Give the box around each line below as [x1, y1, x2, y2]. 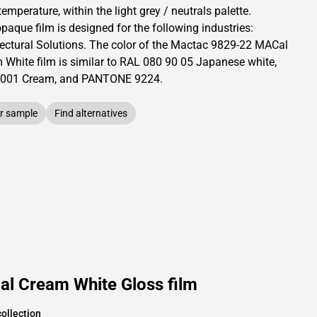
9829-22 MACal [208, 38, 288, 52]
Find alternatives [54, 108, 127, 119]
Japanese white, [193, 55, 277, 69]
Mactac [171, 38, 208, 52]
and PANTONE [57, 72, 134, 86]
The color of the [89, 38, 171, 52]
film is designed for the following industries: [33, 21, 253, 35]
